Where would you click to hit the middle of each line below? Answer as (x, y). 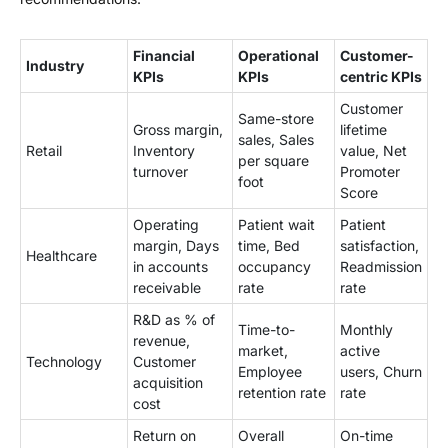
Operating (166, 224)
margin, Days (176, 245)
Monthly (366, 329)
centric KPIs (381, 76)
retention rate (282, 392)
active (360, 350)
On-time (366, 435)
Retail (44, 150)
